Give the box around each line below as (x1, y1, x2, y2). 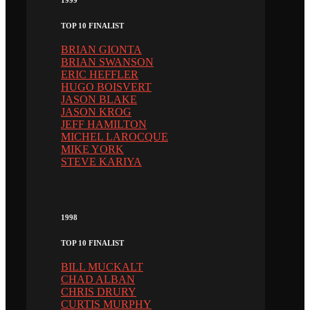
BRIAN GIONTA (61, 43, 142, 55)
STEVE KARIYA (61, 155, 142, 167)
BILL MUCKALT (61, 260, 143, 273)
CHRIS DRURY (61, 285, 136, 298)
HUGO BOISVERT (61, 80, 152, 93)
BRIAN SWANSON (61, 55, 154, 68)
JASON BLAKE (61, 93, 137, 105)
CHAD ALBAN (61, 273, 135, 285)
